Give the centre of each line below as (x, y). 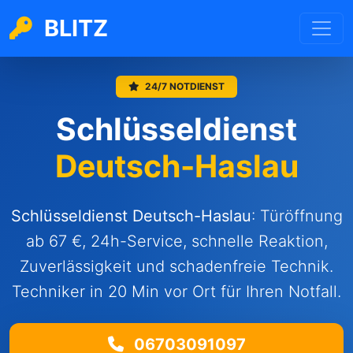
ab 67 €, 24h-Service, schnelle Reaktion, (176, 241)
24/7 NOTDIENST (184, 86)
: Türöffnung (297, 216)
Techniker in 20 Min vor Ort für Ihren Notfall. (176, 292)
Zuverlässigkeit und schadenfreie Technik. (176, 266)
